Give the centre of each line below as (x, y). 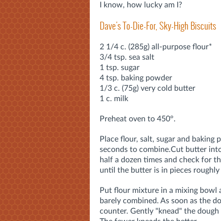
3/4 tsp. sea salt (127, 57)
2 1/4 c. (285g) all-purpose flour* (156, 47)
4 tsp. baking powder (136, 78)
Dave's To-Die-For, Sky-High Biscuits (158, 26)
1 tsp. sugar (120, 67)
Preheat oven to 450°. (138, 119)
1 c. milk (114, 98)
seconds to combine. (135, 149)
